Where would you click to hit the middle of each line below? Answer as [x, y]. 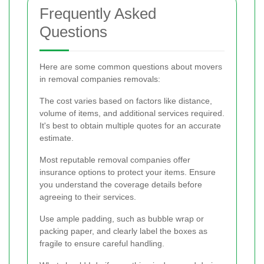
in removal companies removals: [100, 79]
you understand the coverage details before [121, 184]
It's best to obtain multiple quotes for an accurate [130, 125]
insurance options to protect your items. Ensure [128, 172]
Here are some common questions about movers [131, 66]
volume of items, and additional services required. [132, 113]
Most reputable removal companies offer [115, 159]
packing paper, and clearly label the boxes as [123, 231]
